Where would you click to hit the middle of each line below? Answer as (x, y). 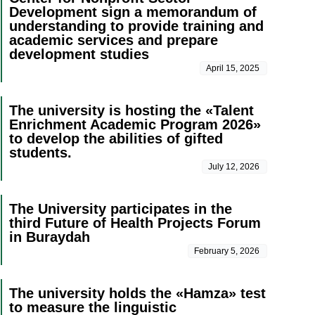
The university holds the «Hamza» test (137, 293)
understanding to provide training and (136, 26)
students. (40, 152)
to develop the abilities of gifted (116, 138)
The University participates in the (120, 208)
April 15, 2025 (233, 68)
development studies (79, 54)
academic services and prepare (113, 40)
